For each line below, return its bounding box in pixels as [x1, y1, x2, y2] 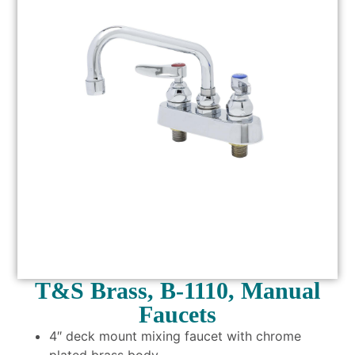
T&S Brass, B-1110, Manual [35, 277, 320, 303]
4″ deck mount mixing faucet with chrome [49, 327, 302, 344]
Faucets [139, 300, 216, 327]
